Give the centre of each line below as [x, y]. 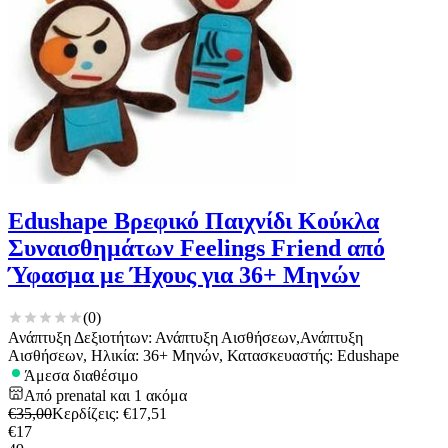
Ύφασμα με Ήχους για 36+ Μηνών [184, 275]
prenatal [81, 395]
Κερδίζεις [83, 413]
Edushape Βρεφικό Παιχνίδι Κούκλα [193, 221]
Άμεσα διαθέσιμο [81, 375]
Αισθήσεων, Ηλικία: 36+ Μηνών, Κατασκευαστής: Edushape [203, 355]
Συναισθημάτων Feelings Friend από [196, 248]
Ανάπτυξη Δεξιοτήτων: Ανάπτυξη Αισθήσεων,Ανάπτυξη [185, 337]
